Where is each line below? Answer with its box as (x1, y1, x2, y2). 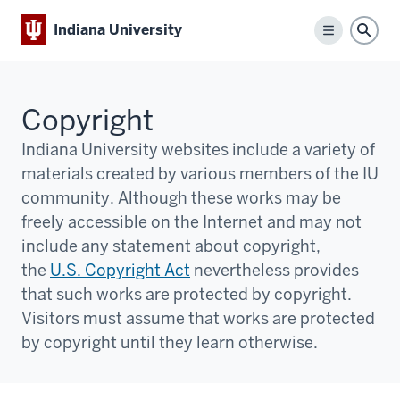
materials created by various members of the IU (21, 162, 379, 184)
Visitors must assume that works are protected (21, 307, 375, 329)
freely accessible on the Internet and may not (21, 211, 362, 232)
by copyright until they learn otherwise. (21, 331, 318, 353)
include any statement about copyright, (21, 235, 321, 256)
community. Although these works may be (21, 187, 341, 208)
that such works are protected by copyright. (21, 283, 352, 304)
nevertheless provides (190, 259, 359, 280)
